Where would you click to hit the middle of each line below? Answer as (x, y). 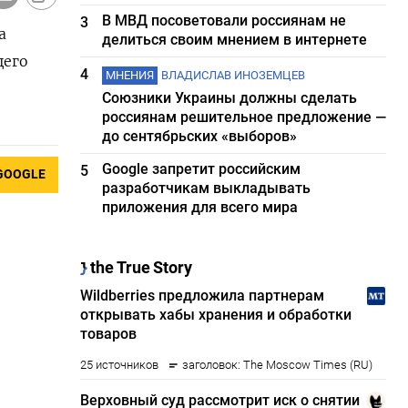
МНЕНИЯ (130, 75)
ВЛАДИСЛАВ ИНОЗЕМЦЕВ (234, 75)
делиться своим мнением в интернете (235, 40)
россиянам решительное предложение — (245, 117)
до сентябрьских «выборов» (200, 136)
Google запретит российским (202, 169)
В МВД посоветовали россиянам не (224, 20)
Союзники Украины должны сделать (230, 98)
